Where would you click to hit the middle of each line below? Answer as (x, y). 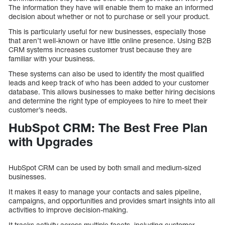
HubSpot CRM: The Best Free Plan (108, 127)
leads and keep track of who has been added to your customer (109, 82)
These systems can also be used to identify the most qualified (106, 73)
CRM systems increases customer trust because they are (100, 49)
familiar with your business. (52, 58)
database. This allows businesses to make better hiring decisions (112, 91)
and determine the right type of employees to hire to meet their (108, 100)
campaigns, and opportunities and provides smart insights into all (112, 200)
